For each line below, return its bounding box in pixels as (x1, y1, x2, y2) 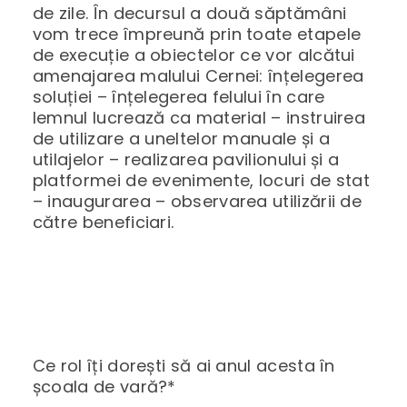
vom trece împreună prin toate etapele (32, 22, 362, 45)
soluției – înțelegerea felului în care (32, 84, 325, 108)
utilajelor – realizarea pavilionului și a (32, 147, 340, 171)
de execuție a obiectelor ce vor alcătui (32, 43, 355, 66)
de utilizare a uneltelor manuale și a (32, 126, 331, 150)
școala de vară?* (32, 375, 176, 398)
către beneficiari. (32, 210, 174, 233)
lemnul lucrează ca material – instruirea (32, 105, 366, 129)
